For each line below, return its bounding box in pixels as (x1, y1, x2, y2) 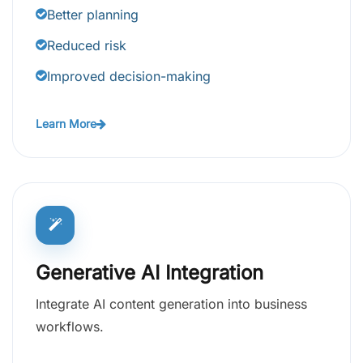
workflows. (36, 318, 104, 335)
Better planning (47, 6, 139, 23)
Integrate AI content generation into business (36, 296, 307, 313)
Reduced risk (47, 37, 126, 54)
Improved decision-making (47, 68, 211, 85)
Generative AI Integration (36, 261, 263, 285)
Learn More (36, 117, 96, 131)
